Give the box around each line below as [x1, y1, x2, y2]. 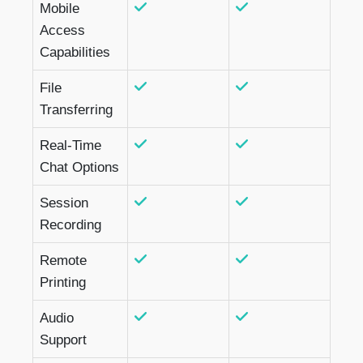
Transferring [40, 101, 113, 117]
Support [40, 331, 87, 348]
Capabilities [40, 44, 110, 60]
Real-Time [40, 137, 101, 153]
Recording [40, 216, 101, 233]
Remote [40, 252, 87, 268]
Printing [40, 274, 86, 290]
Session [40, 194, 88, 211]
